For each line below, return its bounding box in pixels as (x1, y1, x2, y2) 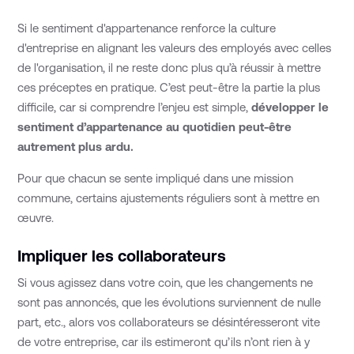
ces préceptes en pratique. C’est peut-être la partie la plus (17, 80, 321, 94)
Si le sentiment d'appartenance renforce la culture (17, 21, 277, 35)
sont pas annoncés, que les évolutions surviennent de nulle (17, 296, 322, 310)
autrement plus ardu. (17, 139, 134, 153)
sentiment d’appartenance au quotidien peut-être (17, 119, 292, 134)
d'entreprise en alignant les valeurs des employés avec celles (17, 40, 332, 55)
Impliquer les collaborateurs (17, 246, 227, 265)
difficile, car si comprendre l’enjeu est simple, (17, 100, 249, 114)
